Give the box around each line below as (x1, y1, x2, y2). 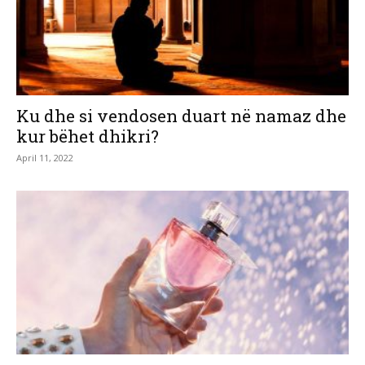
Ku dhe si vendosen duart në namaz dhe (16, 103, 346, 127)
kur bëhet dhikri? (16, 124, 159, 147)
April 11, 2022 (16, 151, 73, 164)
